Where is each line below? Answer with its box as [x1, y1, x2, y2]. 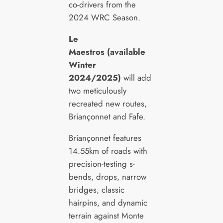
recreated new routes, [68, 97, 147, 110]
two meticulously [68, 84, 126, 97]
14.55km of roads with [68, 144, 147, 157]
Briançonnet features [68, 131, 141, 144]
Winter [68, 58, 96, 71]
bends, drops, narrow [68, 170, 146, 183]
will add [120, 71, 151, 84]
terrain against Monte [68, 209, 144, 222]
